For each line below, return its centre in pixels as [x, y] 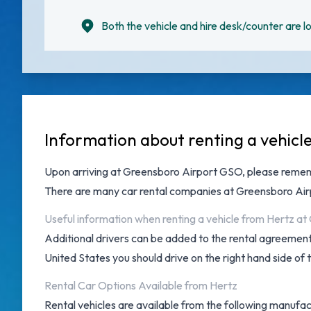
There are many [83, 191]
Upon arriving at [84, 171]
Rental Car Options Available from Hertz [141, 285]
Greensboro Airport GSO [183, 171]
